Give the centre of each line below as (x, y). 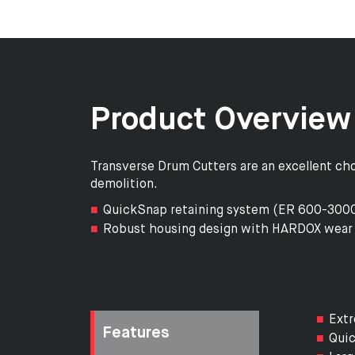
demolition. (124, 184)
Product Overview (221, 120)
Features (136, 333)
